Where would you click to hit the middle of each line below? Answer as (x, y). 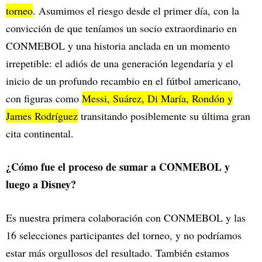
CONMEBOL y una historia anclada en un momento (118, 46)
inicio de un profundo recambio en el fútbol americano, (123, 81)
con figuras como (44, 99)
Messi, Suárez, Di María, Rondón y (157, 99)
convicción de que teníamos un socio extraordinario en (121, 28)
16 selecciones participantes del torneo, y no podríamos (124, 235)
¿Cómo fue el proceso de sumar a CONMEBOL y (118, 167)
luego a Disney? (43, 185)
